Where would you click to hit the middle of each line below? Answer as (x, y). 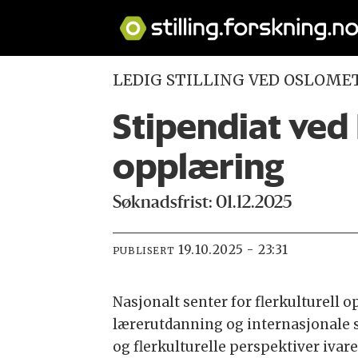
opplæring (198, 166)
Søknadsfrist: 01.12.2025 (202, 203)
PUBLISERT (143, 250)
